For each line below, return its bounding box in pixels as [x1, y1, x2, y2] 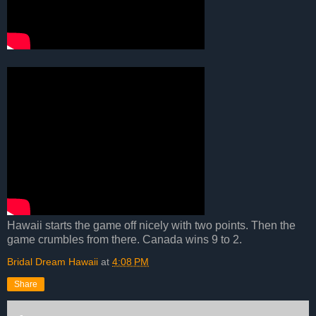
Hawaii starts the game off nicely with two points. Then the [7, 219, 296, 231]
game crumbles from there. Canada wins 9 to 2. [7, 233, 242, 245]
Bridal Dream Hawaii [7, 255, 98, 267]
